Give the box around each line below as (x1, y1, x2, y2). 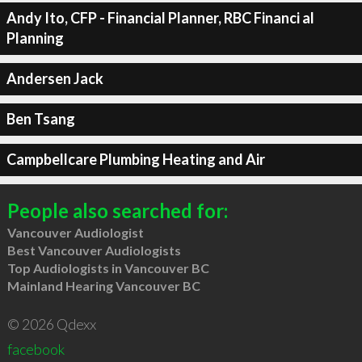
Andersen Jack (6, 69, 103, 87)
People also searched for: (6, 198, 228, 222)
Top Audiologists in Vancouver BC (6, 259, 209, 276)
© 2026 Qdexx (6, 314, 96, 333)
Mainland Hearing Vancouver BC (6, 277, 200, 293)
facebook (6, 339, 65, 358)
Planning (6, 29, 64, 47)
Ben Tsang (6, 110, 75, 128)
